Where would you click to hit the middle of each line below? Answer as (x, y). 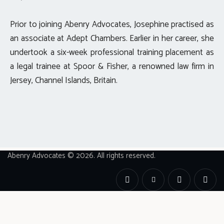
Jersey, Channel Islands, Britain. (64, 80)
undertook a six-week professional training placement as (112, 52)
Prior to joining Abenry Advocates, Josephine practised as (112, 24)
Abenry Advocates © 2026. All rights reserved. (81, 155)
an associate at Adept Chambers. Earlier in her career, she (112, 38)
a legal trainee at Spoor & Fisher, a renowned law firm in (112, 66)
